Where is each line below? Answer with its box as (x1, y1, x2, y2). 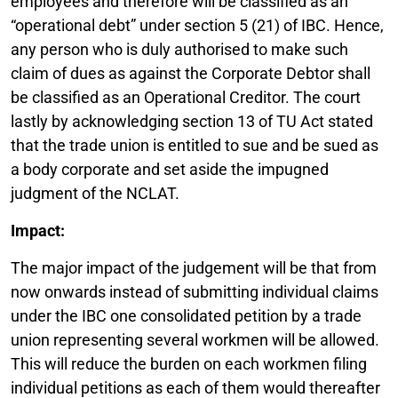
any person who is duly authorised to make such (11, 39, 348, 59)
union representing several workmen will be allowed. (11, 330, 379, 349)
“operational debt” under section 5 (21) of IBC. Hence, (11, 15, 384, 35)
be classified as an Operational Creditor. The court (11, 87, 361, 107)
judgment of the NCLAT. (11, 183, 179, 203)
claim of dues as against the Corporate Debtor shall (11, 63, 370, 83)
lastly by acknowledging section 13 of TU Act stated (11, 111, 373, 131)
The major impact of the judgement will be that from (11, 258, 377, 277)
